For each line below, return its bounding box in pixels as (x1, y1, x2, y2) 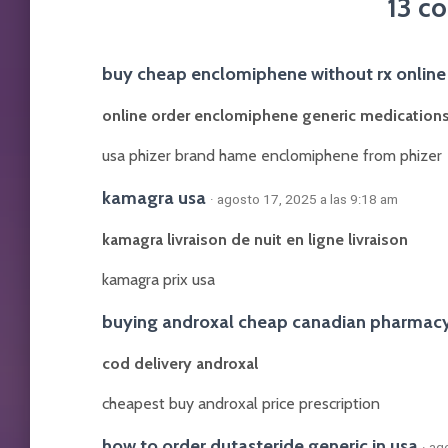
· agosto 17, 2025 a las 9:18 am (210, 191, 398, 207)
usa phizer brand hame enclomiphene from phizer (102, 146, 442, 165)
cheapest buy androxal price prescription (102, 394, 380, 413)
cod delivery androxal (102, 354, 258, 373)
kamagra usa (102, 186, 206, 209)
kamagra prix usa (102, 270, 215, 289)
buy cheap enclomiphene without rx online (102, 62, 446, 85)
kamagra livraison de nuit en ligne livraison (102, 230, 408, 249)
